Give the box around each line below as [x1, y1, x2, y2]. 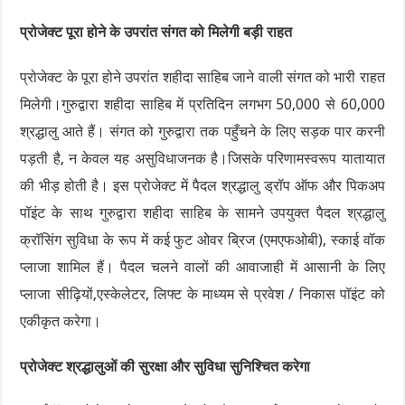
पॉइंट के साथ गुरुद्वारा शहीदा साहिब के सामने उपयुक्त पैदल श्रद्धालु [20, 203, 385, 221]
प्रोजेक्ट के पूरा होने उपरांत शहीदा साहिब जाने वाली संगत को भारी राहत [20, 68, 385, 86]
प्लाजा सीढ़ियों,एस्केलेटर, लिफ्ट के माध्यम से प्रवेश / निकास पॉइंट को [20, 285, 385, 303]
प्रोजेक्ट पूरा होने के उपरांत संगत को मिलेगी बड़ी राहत [20, 23, 293, 41]
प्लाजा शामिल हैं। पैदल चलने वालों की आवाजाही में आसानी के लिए [20, 258, 385, 276]
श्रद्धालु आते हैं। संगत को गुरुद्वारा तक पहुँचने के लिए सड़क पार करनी [20, 122, 385, 140]
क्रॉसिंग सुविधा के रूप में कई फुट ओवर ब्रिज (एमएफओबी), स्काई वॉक [20, 231, 385, 249]
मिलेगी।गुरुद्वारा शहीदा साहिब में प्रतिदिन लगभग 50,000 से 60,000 [20, 95, 385, 113]
